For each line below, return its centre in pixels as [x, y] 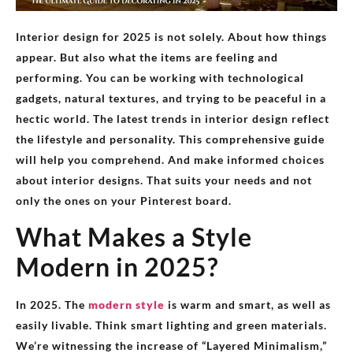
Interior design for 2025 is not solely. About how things [171, 37]
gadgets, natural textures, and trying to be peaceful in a [171, 98]
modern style [126, 305]
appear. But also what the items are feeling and [147, 58]
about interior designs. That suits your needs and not [164, 180]
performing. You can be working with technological [160, 78]
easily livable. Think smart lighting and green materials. [171, 325]
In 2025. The [52, 305]
